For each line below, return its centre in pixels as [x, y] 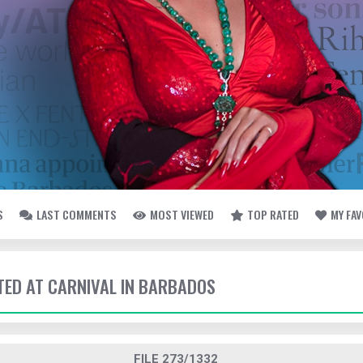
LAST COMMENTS [77, 214]
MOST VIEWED [182, 214]
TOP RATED [273, 214]
